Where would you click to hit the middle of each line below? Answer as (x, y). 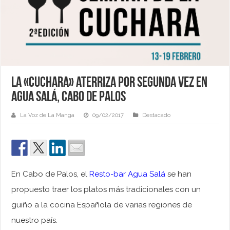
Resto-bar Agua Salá (128, 174)
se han (179, 174)
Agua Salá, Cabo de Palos (69, 98)
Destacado (157, 116)
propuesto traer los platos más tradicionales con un (106, 190)
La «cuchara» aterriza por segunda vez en (110, 83)
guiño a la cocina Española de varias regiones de (102, 205)
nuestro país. (35, 221)
